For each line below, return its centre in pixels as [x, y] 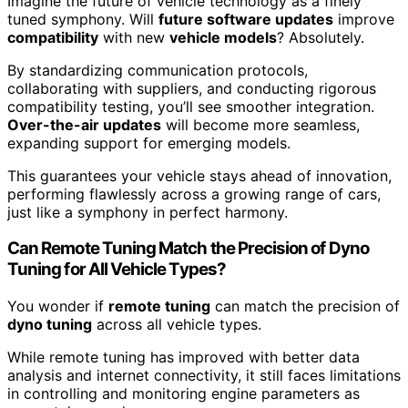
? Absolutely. [321, 37]
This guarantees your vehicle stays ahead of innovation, [199, 175]
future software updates [246, 19]
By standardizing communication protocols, [158, 70]
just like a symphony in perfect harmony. [148, 212]
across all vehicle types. [177, 325]
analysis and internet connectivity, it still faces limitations [204, 376]
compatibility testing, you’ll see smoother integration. [191, 106]
